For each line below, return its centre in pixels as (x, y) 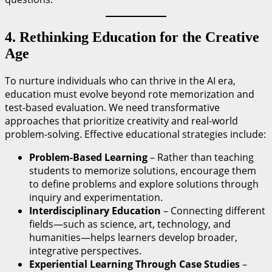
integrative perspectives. (85, 250)
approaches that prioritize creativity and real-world (121, 121)
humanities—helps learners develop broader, (133, 237)
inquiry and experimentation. (96, 197)
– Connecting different (213, 210)
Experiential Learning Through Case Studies (134, 264)
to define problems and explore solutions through (144, 184)
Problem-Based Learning (88, 157)
